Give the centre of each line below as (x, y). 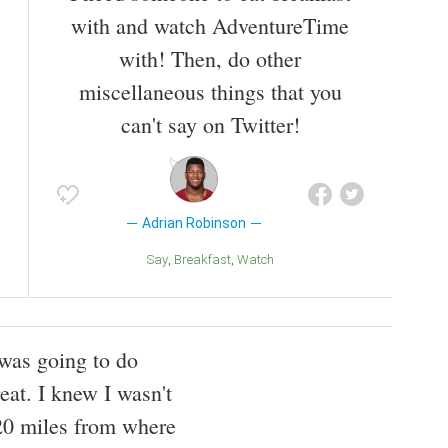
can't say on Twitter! (210, 125)
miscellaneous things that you (210, 92)
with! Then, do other (210, 59)
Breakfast (206, 260)
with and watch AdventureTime (210, 26)
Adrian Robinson (193, 223)
